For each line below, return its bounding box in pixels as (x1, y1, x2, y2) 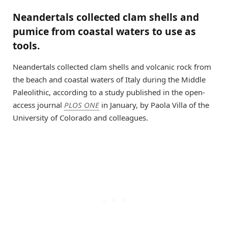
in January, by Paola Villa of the (99, 99, 209, 110)
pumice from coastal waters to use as (13, 24, 196, 39)
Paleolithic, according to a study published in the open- (13, 87, 205, 97)
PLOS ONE (64, 99, 99, 110)
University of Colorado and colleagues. (13, 112, 148, 123)
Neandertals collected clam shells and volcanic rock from (13, 61, 211, 72)
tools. (13, 39, 40, 53)
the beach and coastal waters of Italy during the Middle (13, 74, 206, 84)
